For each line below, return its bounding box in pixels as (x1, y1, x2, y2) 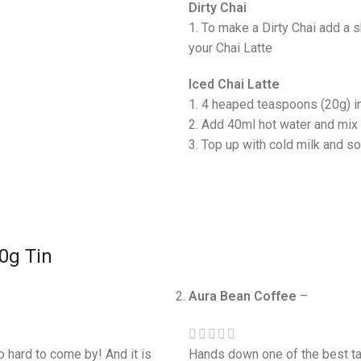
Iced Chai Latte (188, 77, 280, 93)
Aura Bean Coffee (189, 288, 300, 305)
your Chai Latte (188, 40, 272, 56)
